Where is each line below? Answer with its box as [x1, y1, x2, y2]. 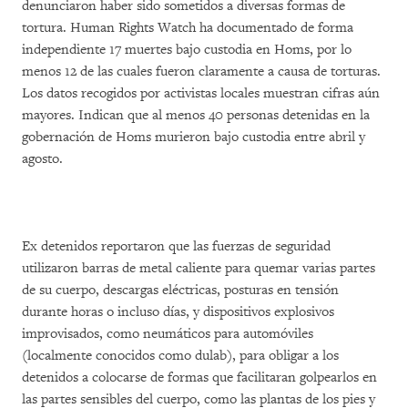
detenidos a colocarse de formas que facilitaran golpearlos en [22, 369, 377, 386]
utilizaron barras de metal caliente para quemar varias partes [22, 260, 375, 277]
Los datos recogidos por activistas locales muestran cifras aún [22, 85, 380, 102]
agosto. [22, 150, 63, 168]
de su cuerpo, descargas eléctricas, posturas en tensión [22, 281, 339, 299]
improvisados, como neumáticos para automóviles [22, 325, 313, 342]
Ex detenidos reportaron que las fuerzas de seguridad [22, 238, 331, 255]
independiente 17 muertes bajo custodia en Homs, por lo [22, 41, 352, 58]
